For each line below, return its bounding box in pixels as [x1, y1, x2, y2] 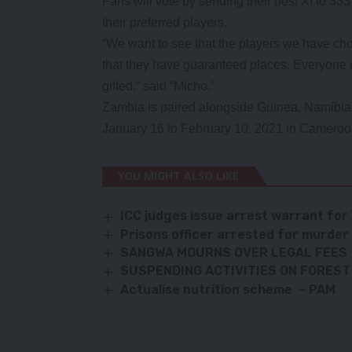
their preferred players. [102, 16, 227, 30]
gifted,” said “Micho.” [102, 79, 214, 93]
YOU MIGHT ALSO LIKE [118, 168, 239, 184]
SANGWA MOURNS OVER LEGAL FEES [120, 245, 348, 261]
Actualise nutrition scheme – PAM [120, 281, 336, 297]
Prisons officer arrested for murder [120, 226, 350, 242]
